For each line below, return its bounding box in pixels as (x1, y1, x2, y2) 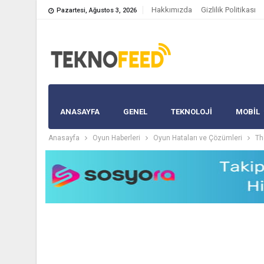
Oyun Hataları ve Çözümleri (153, 134, 242, 142)
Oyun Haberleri (93, 134, 140, 142)
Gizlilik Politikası (201, 5, 256, 14)
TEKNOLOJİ (171, 107, 212, 116)
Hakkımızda (151, 5, 192, 14)
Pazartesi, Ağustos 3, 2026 (57, 6, 137, 14)
